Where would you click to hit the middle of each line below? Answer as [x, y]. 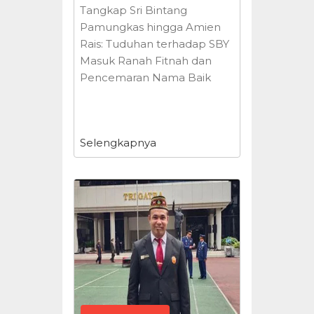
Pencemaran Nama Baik [145, 77]
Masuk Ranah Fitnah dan [146, 61]
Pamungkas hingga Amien [150, 27]
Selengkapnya [118, 143]
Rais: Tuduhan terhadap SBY [155, 44]
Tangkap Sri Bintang [134, 10]
